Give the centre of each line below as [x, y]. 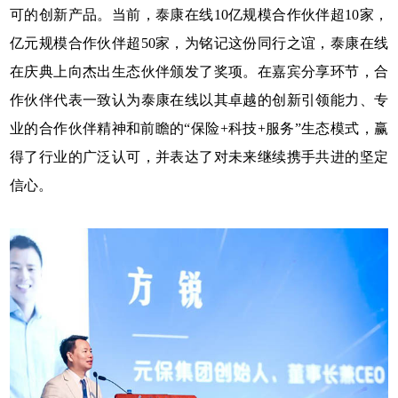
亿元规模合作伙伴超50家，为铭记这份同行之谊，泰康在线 [199, 44]
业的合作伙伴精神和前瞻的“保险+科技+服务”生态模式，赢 [199, 129]
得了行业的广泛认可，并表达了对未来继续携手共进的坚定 [199, 157]
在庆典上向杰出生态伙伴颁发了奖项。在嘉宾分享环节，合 [199, 72]
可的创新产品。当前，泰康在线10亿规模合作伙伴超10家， [199, 15]
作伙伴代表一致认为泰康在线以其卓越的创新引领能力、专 [199, 100]
